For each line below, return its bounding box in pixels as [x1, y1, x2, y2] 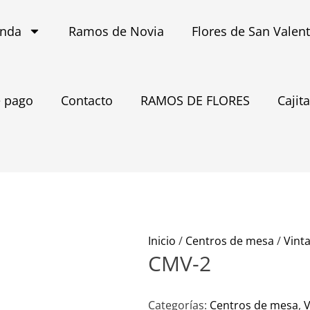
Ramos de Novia [69, 23, 165, 39]
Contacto [60, 92, 113, 109]
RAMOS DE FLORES [140, 92, 250, 109]
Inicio [148, 233, 176, 249]
